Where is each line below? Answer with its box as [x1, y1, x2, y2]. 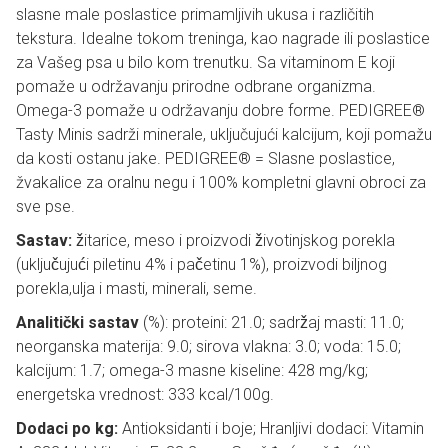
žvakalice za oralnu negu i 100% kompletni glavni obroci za [16, 173, 426, 192]
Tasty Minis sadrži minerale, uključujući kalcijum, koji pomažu [16, 125, 432, 144]
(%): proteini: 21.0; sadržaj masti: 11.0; [139, 313, 404, 332]
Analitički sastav [16, 313, 139, 332]
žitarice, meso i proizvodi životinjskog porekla [72, 231, 395, 250]
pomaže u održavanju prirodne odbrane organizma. [16, 77, 376, 96]
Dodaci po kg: [16, 419, 118, 438]
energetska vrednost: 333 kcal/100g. [16, 385, 274, 404]
